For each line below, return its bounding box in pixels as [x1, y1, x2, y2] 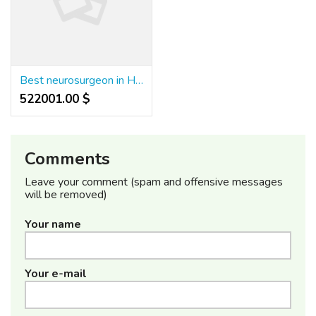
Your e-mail [25, 265, 87, 281]
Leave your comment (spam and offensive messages [25, 174, 283, 190]
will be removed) [25, 186, 107, 202]
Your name [25, 216, 81, 232]
